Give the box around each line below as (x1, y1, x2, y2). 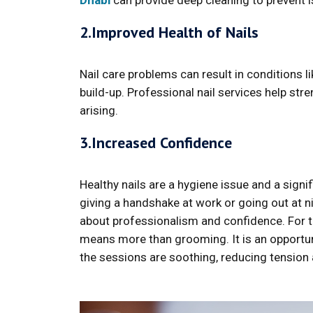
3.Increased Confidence (80, 133, 232, 153)
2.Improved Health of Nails (80, 22, 259, 43)
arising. (80, 103, 118, 118)
